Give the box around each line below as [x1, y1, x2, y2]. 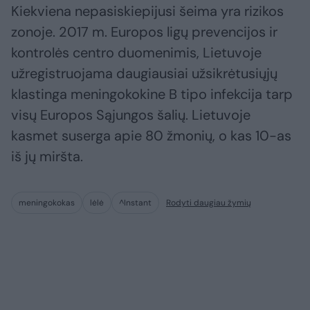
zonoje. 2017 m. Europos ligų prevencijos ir [11, 23, 277, 42]
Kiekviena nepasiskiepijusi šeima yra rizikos [11, 2, 284, 21]
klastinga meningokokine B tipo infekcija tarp [11, 85, 293, 104]
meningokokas [19, 197, 75, 209]
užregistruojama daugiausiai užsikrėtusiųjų [11, 64, 277, 83]
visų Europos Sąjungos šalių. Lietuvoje [11, 106, 250, 125]
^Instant [119, 197, 152, 209]
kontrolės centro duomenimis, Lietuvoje [11, 44, 262, 62]
